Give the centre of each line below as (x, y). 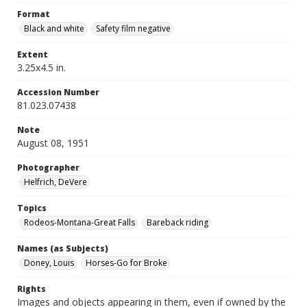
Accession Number (58, 92)
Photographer (48, 168)
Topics (32, 208)
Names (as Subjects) (63, 248)
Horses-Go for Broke (126, 263)
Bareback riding (177, 222)
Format (34, 14)
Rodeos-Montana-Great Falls (79, 222)
